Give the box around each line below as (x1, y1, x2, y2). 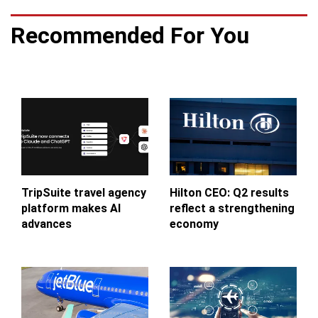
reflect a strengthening (170, 201, 295, 215)
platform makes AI (21, 201, 121, 215)
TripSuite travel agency (21, 185, 146, 199)
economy (170, 216, 219, 231)
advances (21, 216, 72, 231)
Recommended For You (11, 22, 249, 49)
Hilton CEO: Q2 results (170, 185, 289, 199)
